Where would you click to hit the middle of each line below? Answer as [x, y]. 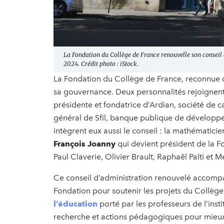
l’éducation [75, 203]
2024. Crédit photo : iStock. [101, 63]
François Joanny [84, 143]
